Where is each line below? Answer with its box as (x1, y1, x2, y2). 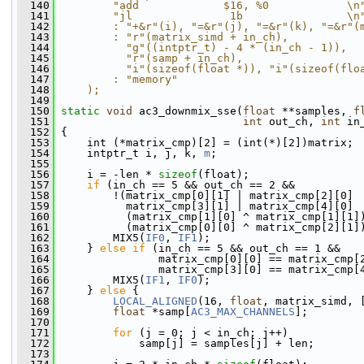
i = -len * (54, 168, 158, 180)
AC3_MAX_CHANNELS (191, 305, 295, 318)
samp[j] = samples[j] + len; (54, 337, 314, 349)
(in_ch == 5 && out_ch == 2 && (100, 179, 295, 191)
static (61, 105, 100, 117)
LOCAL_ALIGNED (113, 295, 197, 307)
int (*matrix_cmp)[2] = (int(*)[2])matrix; (54, 136, 353, 149)
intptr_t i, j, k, (54, 147, 204, 159)
